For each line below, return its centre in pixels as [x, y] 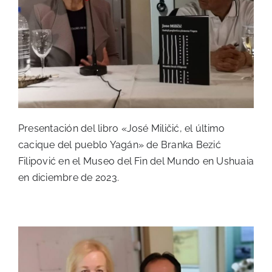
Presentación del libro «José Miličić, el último [122, 129]
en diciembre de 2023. [69, 178]
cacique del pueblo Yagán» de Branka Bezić [120, 145]
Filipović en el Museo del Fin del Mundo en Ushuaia [136, 161]
